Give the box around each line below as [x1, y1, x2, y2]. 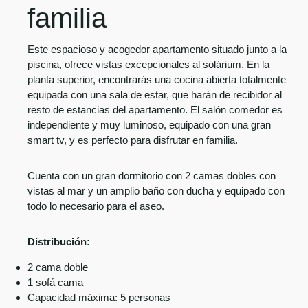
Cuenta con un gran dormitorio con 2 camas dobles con [27, 170, 276, 181]
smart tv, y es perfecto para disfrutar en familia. [27, 134, 241, 146]
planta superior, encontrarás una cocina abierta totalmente [27, 74, 286, 85]
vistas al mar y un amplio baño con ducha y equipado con [27, 185, 285, 197]
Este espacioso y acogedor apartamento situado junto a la [27, 43, 287, 55]
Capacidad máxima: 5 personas [27, 291, 170, 303]
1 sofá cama [27, 276, 83, 288]
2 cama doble [27, 261, 88, 273]
